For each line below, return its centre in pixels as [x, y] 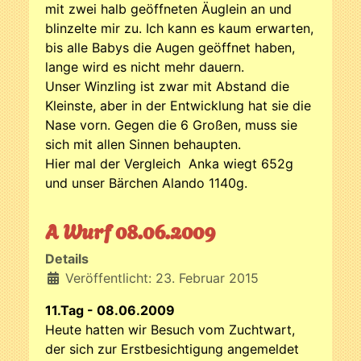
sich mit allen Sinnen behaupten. [143, 144]
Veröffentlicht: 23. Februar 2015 [162, 278]
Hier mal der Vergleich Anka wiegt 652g [169, 163]
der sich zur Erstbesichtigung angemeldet [172, 349]
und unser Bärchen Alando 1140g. [146, 183]
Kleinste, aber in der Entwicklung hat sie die [178, 105]
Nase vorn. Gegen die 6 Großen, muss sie [171, 124]
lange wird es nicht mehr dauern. [145, 66]
